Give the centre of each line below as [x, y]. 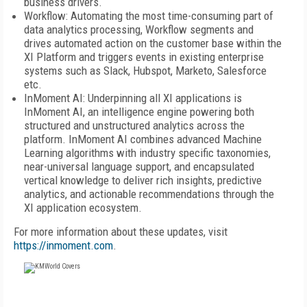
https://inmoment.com [63, 245]
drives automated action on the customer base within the [153, 43]
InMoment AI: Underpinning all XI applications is [133, 98]
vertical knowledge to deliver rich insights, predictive [143, 180]
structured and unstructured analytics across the [134, 125]
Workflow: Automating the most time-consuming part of [149, 16]
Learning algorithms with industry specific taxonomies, [147, 153]
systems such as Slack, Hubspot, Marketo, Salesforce [145, 71]
